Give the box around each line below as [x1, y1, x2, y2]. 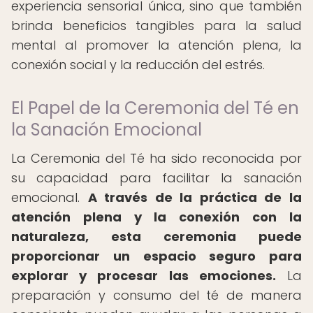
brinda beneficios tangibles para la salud [11, 17, 302, 34]
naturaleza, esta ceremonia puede [11, 228, 302, 245]
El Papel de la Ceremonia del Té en [11, 96, 299, 119]
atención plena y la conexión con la [11, 208, 302, 226]
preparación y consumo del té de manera [11, 286, 302, 304]
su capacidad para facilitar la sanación [11, 169, 302, 187]
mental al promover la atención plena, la [11, 36, 302, 54]
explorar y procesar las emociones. [11, 267, 276, 284]
